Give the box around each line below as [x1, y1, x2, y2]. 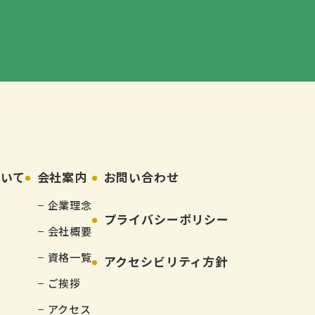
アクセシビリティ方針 [103, 252, 229, 270]
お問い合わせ [103, 168, 179, 186]
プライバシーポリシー [103, 210, 229, 228]
